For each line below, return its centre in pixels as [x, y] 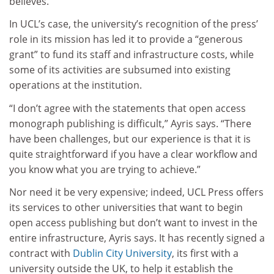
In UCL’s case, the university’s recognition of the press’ [134, 24]
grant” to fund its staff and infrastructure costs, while [131, 55]
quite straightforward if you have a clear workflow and [133, 154]
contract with [41, 254]
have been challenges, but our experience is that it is [130, 139]
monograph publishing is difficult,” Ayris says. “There [130, 123]
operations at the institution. [76, 85]
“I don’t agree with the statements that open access [128, 108]
